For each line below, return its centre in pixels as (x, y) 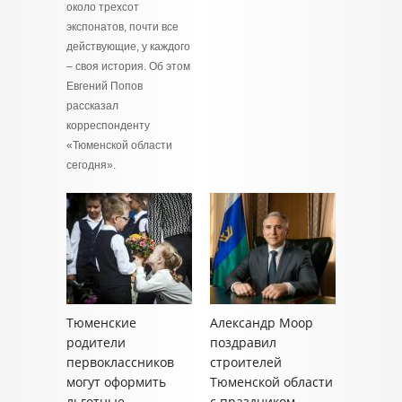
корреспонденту (108, 126)
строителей (246, 362)
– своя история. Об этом (128, 66)
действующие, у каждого (128, 47)
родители (96, 342)
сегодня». (91, 165)
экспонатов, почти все (122, 27)
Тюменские (101, 323)
